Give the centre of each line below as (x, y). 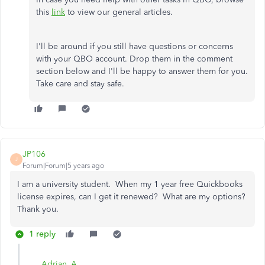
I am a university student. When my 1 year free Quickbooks (130, 184)
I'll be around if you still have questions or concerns (135, 46)
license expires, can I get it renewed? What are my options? (132, 196)
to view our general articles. (119, 12)
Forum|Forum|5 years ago (63, 165)
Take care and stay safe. (80, 83)
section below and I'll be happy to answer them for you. (142, 71)
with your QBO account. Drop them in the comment (134, 59)
